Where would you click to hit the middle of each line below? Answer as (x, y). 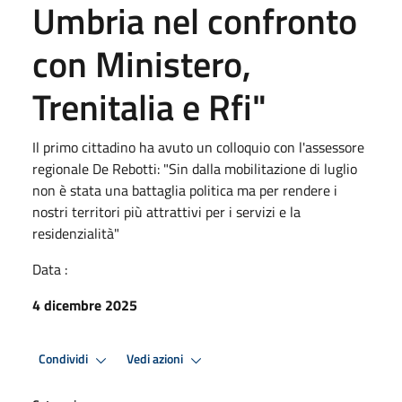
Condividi (65, 359)
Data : (50, 269)
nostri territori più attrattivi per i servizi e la (166, 211)
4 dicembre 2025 (85, 305)
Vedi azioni (156, 359)
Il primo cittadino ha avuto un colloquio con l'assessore (198, 147)
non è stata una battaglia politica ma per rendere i (185, 190)
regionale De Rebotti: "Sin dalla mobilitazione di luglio (195, 168)
